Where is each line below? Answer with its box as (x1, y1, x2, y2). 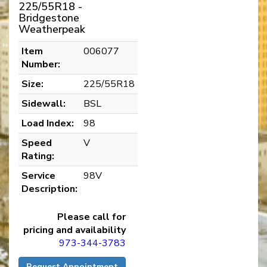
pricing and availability (23, 223, 126, 237)
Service (21, 169, 55, 183)
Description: (21, 182, 77, 196)
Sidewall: (21, 97, 66, 111)
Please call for (57, 210, 126, 224)
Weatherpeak (18, 22, 85, 37)
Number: (21, 58, 60, 72)
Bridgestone (18, 11, 79, 26)
